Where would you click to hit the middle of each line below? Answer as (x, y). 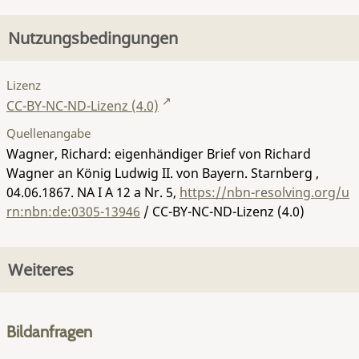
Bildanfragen (49, 332)
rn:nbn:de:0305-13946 (73, 211)
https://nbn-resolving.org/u (264, 192)
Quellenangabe (48, 133)
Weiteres (41, 270)
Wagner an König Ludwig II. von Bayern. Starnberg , (163, 173)
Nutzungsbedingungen (93, 38)
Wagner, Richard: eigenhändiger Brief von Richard (159, 153)
